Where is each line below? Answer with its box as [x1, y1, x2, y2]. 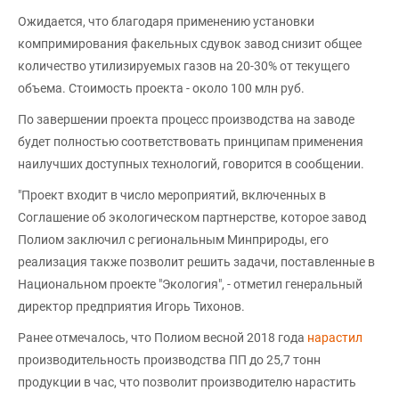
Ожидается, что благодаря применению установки [18, 14, 314, 28]
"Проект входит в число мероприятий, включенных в [18, 188, 326, 202]
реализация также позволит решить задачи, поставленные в [18, 255, 375, 269]
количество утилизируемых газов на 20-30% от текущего [18, 59, 350, 73]
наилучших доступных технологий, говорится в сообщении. [18, 157, 364, 171]
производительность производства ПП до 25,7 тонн [18, 353, 321, 367]
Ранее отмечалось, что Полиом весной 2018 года [18, 330, 307, 345]
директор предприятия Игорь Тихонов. [18, 299, 245, 313]
